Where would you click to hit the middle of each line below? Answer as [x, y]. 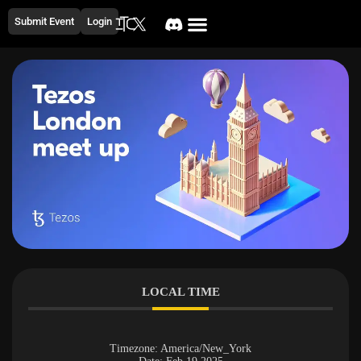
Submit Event [44, 21]
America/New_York [206, 349]
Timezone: [135, 349]
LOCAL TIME [180, 292]
